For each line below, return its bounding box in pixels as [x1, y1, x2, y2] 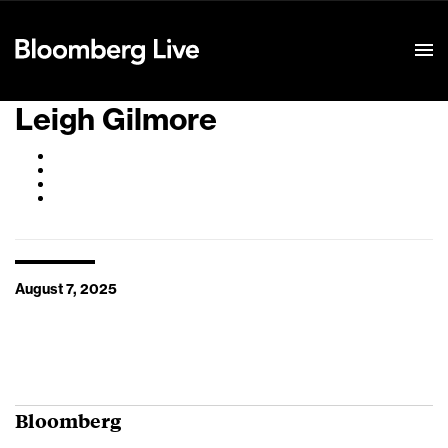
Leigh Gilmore [15, 105, 217, 135]
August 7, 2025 [15, 283, 117, 297]
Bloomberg [15, 407, 121, 433]
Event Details [219, 19, 307, 33]
